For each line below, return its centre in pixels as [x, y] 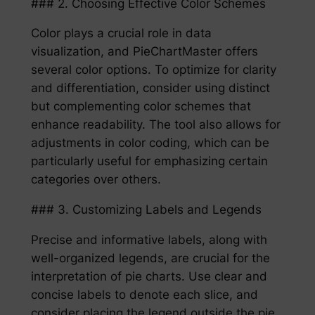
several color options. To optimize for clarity [153, 70]
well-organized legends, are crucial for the [150, 258]
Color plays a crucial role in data [121, 33]
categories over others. [96, 180]
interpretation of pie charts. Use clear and [149, 277]
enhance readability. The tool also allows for [155, 125]
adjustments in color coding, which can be [150, 143]
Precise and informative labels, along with [149, 240]
